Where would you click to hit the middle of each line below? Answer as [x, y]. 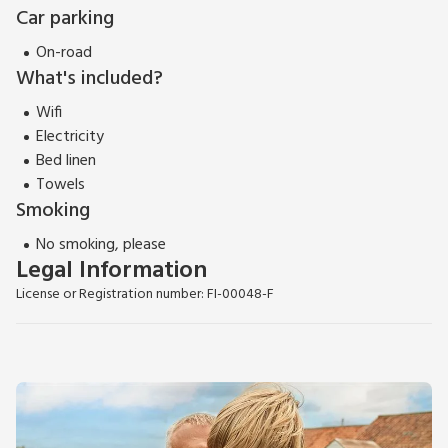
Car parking [65, 19]
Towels [60, 185]
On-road [64, 53]
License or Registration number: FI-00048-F [145, 295]
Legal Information [111, 271]
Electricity [70, 137]
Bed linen [66, 161]
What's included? [89, 79]
